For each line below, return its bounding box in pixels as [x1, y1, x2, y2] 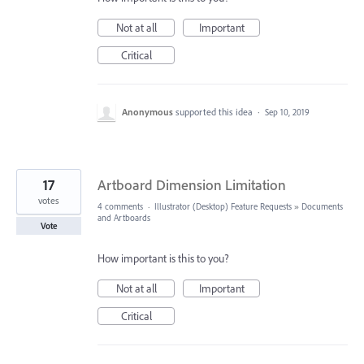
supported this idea [175, 105, 255, 118]
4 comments [97, 200, 143, 212]
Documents [301, 200, 343, 212]
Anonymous [122, 105, 173, 118]
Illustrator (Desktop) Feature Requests [154, 200, 292, 212]
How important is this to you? [97, 250, 229, 266]
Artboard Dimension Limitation [97, 175, 286, 194]
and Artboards [97, 211, 150, 223]
